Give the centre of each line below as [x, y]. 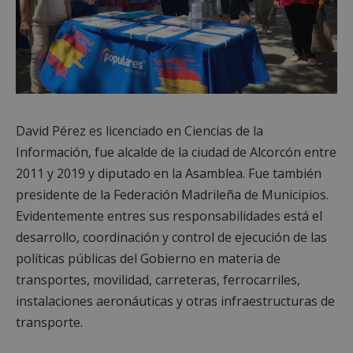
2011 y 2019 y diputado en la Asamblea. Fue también [169, 173]
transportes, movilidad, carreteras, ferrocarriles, [158, 279]
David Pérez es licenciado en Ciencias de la [139, 130]
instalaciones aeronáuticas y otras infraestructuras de [175, 301]
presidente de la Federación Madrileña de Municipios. [172, 194]
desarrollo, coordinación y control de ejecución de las [171, 237]
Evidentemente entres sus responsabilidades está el [169, 216]
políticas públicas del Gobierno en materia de [148, 258]
